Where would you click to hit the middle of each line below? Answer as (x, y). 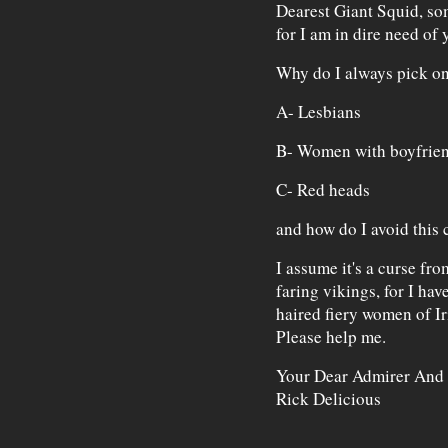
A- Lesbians (318, 112)
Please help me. (330, 337)
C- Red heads (322, 190)
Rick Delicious (328, 399)
